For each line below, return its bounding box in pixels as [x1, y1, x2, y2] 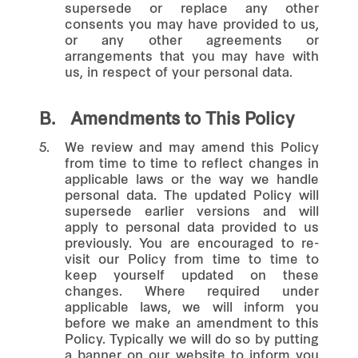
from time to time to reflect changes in [65, 157, 319, 171]
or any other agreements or [65, 34, 319, 48]
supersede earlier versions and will [65, 205, 319, 219]
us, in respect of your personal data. [65, 66, 292, 80]
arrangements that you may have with [65, 50, 319, 64]
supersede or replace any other [65, 2, 319, 16]
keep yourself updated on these [65, 269, 319, 283]
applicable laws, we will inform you [65, 301, 319, 315]
